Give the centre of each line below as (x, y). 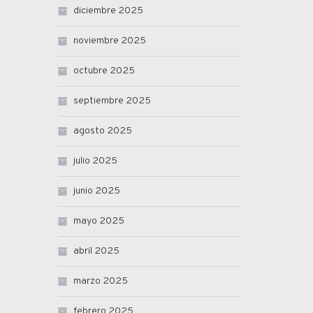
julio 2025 (95, 161)
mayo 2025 (99, 221)
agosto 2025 (103, 131)
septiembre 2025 (112, 101)
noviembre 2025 (110, 41)
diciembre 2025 (108, 11)
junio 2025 (97, 191)
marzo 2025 (101, 282)
